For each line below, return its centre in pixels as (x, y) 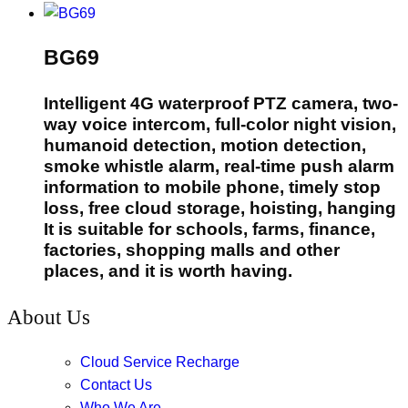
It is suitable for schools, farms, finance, (209, 229)
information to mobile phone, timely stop (212, 188)
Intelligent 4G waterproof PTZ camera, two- (221, 104)
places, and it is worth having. (168, 271)
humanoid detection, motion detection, (205, 146)
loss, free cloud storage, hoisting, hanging (220, 209)
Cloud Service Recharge (160, 362)
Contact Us (116, 385)
